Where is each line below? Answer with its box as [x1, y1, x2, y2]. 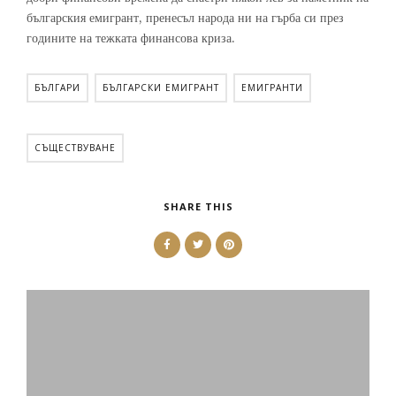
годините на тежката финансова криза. [27, 30, 235, 46]
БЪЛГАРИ [34, 81, 80, 94]
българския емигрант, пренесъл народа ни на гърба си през [27, 10, 344, 26]
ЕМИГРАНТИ [241, 81, 303, 94]
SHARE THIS [163, 200, 233, 213]
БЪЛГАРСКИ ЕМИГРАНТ [103, 81, 219, 94]
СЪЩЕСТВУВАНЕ [34, 141, 116, 154]
